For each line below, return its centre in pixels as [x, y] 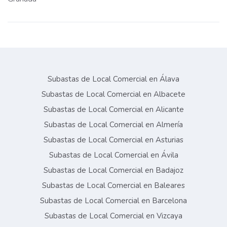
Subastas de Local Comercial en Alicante [113, 109]
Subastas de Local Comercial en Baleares [113, 185]
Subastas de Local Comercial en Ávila [113, 155]
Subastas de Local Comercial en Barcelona [113, 201]
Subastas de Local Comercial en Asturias [113, 140]
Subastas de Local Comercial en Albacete [113, 94]
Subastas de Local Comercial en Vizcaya [113, 216]
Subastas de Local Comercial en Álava [113, 79]
